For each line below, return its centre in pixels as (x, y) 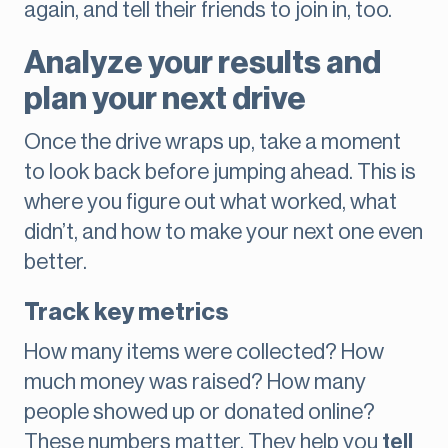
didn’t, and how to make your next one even (223, 232)
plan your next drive (165, 99)
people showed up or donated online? (199, 412)
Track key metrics (126, 312)
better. (55, 262)
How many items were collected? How (204, 352)
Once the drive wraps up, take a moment (212, 142)
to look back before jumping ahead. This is (220, 172)
